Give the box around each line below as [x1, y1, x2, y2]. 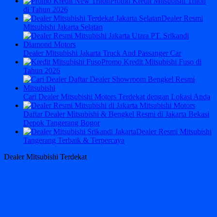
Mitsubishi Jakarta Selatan [23, 23, 103, 31]
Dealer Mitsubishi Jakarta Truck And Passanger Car [23, 49, 181, 58]
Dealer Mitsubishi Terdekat [4, 153, 87, 161]
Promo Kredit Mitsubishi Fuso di [101, 58, 201, 66]
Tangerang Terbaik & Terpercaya [23, 136, 124, 145]
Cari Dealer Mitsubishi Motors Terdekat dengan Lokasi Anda [23, 93, 210, 101]
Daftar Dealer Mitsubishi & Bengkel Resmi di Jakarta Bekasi [23, 110, 209, 119]
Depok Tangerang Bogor [23, 119, 100, 127]
